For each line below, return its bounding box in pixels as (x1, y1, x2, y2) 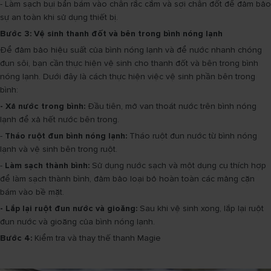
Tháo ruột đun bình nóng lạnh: (5, 131, 127, 141)
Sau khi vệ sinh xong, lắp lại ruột (137, 203, 264, 214)
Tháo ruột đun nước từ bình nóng (127, 131, 257, 141)
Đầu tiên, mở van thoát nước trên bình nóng (85, 101, 256, 111)
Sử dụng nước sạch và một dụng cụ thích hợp (90, 160, 266, 171)
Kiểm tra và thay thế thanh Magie (32, 233, 161, 243)
